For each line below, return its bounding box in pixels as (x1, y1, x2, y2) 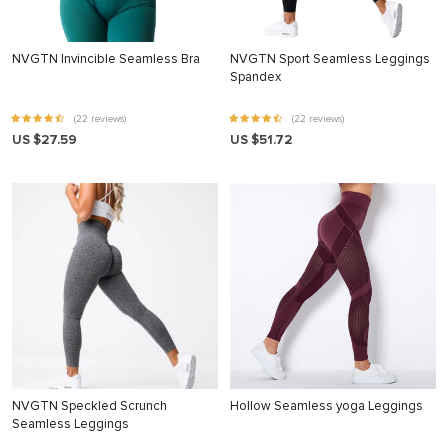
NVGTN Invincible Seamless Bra (12, 51, 200, 67)
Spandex (230, 69, 281, 85)
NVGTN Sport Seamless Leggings (230, 51, 430, 67)
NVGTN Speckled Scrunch (12, 398, 167, 414)
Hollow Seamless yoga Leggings (230, 398, 423, 414)
